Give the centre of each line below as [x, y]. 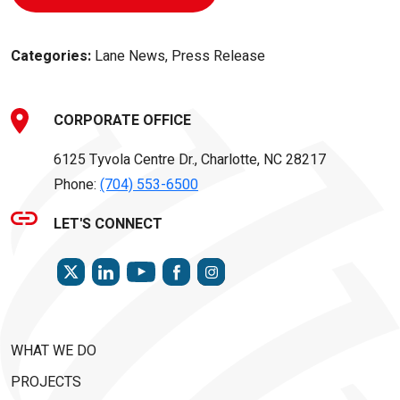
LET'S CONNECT [108, 224]
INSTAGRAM [263, 265]
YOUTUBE [185, 269]
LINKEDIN [150, 265]
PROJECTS [46, 382]
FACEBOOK [225, 265]
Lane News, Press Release [178, 56]
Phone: [77, 185]
